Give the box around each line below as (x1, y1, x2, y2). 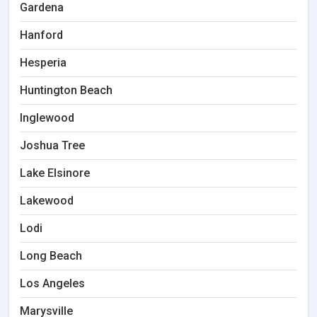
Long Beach (20, 249, 82, 263)
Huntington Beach (20, 83, 113, 97)
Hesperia (20, 56, 67, 69)
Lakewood (20, 194, 74, 207)
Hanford (20, 28, 63, 42)
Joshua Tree (20, 139, 85, 152)
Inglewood (20, 111, 74, 125)
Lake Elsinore (20, 166, 90, 180)
